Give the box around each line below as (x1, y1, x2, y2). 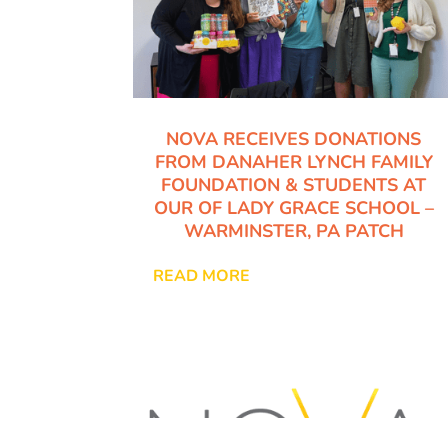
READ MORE (153, 264, 251, 287)
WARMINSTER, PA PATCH (183, 218, 404, 243)
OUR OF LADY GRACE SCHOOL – (153, 195, 434, 220)
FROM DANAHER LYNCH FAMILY (154, 149, 433, 174)
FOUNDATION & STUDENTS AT (161, 172, 427, 197)
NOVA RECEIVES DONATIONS (166, 126, 422, 151)
